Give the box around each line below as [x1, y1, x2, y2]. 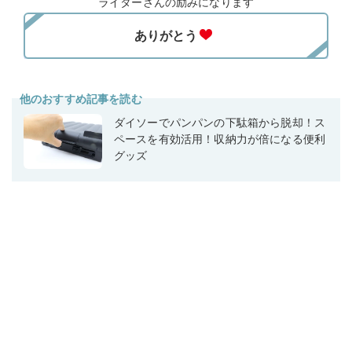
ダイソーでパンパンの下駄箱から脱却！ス [114, 115, 326, 130]
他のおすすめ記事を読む [20, 92, 142, 106]
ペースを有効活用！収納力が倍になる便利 [114, 132, 326, 146]
